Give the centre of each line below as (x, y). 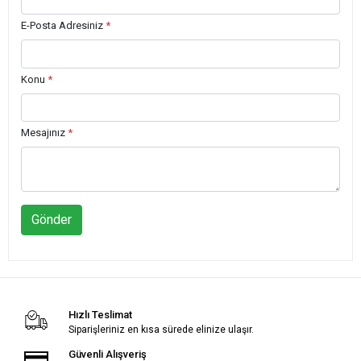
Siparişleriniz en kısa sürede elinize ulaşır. (161, 330)
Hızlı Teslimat (100, 315)
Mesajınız (44, 133)
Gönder (52, 220)
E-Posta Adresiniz (63, 26)
